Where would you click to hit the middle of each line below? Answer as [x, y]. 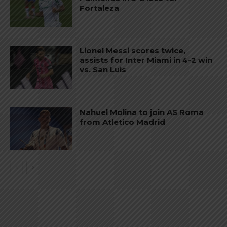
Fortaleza [100, 8]
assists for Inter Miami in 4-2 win [146, 60]
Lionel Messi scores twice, [133, 51]
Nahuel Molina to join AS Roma [142, 112]
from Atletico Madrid [123, 122]
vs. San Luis [103, 70]
